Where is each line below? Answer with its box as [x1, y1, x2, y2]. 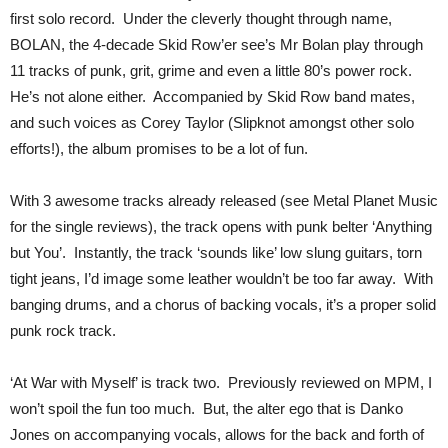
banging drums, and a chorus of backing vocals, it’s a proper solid [10, 296, 436, 313]
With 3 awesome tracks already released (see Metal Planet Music [10, 192, 438, 209]
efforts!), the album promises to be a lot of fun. [10, 140, 308, 157]
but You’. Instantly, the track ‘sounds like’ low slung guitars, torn [10, 244, 422, 261]
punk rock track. [10, 322, 124, 339]
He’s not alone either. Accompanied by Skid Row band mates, [10, 88, 415, 105]
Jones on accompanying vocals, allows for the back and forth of [10, 426, 424, 443]
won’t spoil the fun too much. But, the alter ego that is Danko [10, 400, 403, 417]
